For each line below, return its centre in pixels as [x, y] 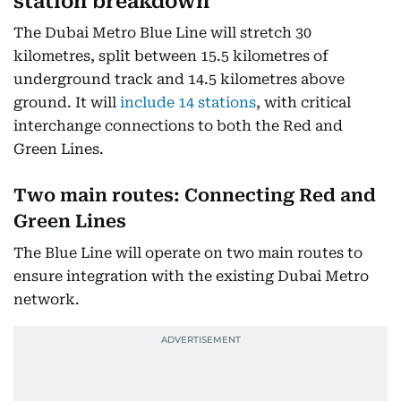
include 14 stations [188, 102]
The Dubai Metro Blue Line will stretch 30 [162, 33]
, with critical [303, 102]
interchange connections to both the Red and [178, 126]
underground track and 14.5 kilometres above [179, 79]
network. [47, 299]
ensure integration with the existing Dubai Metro [191, 276]
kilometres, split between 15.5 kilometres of [171, 56]
